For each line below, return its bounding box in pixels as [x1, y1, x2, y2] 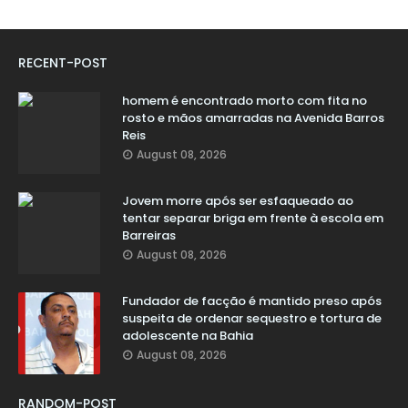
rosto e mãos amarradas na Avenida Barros [122, 109, 384, 127]
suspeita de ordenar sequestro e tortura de [122, 310, 382, 328]
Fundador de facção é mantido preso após [122, 292, 382, 311]
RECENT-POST [18, 54, 107, 73]
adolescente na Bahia [122, 327, 253, 345]
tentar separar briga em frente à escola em [122, 209, 383, 228]
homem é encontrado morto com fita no [122, 92, 367, 110]
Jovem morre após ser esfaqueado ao [122, 192, 353, 210]
